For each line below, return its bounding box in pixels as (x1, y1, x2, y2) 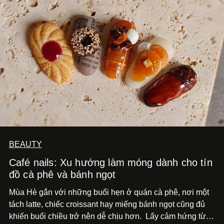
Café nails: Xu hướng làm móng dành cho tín (9, 156, 212, 168)
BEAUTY (9, 139, 42, 148)
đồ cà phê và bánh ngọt (9, 168, 116, 180)
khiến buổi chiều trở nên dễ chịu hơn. (9, 211, 145, 220)
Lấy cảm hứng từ (145, 211, 206, 220)
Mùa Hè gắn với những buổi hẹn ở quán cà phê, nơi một (9, 187, 209, 196)
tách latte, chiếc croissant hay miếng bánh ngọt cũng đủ (9, 199, 205, 208)
